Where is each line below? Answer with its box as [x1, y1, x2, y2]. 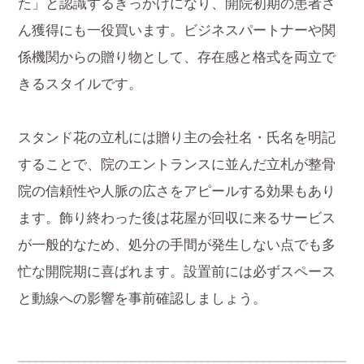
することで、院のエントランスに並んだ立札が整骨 [18, 157, 336, 173]
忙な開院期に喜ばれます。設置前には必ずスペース [18, 264, 336, 280]
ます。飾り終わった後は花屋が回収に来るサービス [18, 210, 336, 227]
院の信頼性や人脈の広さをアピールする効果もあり [18, 184, 336, 200]
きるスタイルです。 [18, 76, 143, 93]
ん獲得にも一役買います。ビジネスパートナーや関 [18, 23, 336, 39]
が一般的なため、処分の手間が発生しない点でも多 [18, 237, 336, 253]
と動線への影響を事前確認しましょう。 [18, 291, 267, 307]
